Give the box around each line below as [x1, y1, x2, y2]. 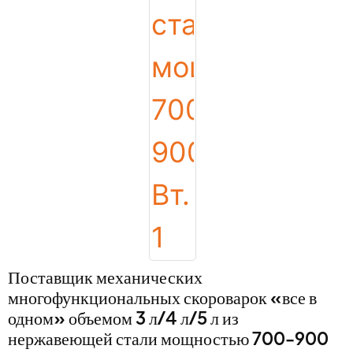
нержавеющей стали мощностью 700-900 [8, 326, 329, 349]
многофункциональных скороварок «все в [8, 285, 317, 308]
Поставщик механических [8, 265, 203, 288]
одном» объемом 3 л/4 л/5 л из [8, 306, 239, 329]
